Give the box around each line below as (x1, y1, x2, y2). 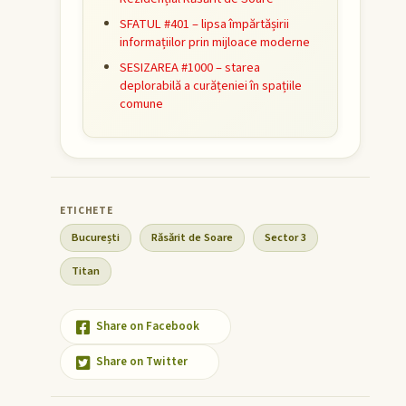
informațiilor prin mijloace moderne (120, 33, 310, 53)
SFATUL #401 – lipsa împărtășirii (120, 14, 289, 34)
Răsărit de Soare (151, 229, 233, 246)
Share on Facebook (96, 318, 199, 335)
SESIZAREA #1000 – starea (120, 58, 260, 78)
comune (120, 94, 163, 114)
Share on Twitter (96, 353, 188, 371)
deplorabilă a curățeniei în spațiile (120, 76, 302, 96)
